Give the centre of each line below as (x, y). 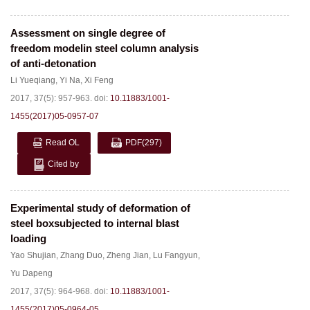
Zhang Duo (81, 255)
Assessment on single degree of (88, 33)
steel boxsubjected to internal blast (95, 223)
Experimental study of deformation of (100, 208)
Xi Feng (99, 80)
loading (28, 238)
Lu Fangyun (175, 255)
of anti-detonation (53, 63)
